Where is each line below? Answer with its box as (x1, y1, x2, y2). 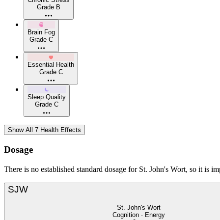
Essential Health (27, 61, 74, 69)
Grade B (37, 3, 60, 11)
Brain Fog (27, 28, 55, 36)
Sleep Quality (27, 93, 66, 101)
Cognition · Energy (112, 211, 165, 219)
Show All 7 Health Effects (8, 126, 81, 134)
